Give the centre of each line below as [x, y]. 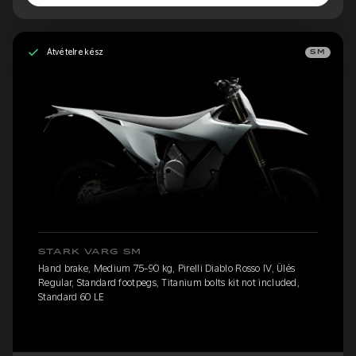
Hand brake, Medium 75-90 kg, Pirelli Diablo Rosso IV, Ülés [167, 269]
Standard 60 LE [72, 298]
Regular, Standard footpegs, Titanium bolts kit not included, [169, 283]
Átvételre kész [75, 52]
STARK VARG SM [90, 252]
